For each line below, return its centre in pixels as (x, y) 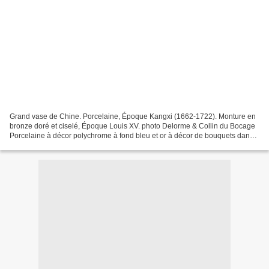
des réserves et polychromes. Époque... (74, 145)
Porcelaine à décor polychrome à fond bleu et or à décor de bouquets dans (131, 135)
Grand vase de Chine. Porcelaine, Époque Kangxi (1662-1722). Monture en (133, 116)
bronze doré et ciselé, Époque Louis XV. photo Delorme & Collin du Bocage (132, 126)
